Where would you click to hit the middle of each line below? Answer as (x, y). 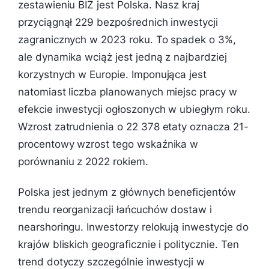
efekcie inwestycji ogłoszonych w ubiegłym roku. (134, 109)
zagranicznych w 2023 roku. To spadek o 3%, (127, 39)
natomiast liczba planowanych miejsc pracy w (128, 92)
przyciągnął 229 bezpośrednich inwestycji (118, 22)
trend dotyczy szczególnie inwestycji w (112, 261)
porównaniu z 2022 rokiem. (83, 161)
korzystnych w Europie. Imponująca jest (113, 74)
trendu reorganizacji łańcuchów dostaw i (115, 209)
